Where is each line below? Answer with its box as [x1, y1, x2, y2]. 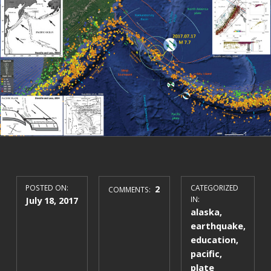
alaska [190, 206, 220, 218]
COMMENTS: [108, 184, 152, 195]
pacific [190, 247, 220, 260]
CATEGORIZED [190, 183, 238, 193]
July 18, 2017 [25, 194, 79, 207]
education [190, 233, 236, 246]
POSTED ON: [25, 183, 69, 193]
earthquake [190, 220, 243, 232]
